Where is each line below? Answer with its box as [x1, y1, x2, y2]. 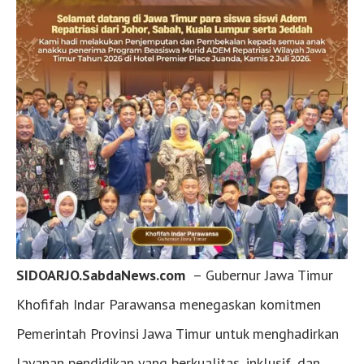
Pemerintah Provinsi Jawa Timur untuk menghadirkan [16, 324, 339, 344]
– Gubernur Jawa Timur [185, 266, 333, 285]
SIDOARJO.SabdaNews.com [16, 266, 185, 285]
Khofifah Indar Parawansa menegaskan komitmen [16, 295, 321, 314]
